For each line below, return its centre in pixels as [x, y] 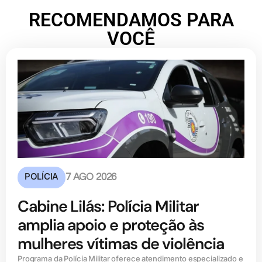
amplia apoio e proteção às [111, 225]
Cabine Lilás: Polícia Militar [108, 206]
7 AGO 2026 [91, 177]
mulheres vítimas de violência [121, 243]
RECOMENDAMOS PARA [131, 20]
